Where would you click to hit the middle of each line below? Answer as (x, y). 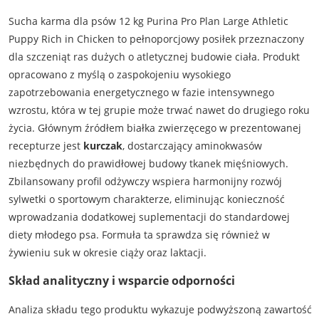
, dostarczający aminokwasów (192, 145)
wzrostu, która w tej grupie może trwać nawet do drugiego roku (159, 110)
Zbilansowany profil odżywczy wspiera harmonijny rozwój (145, 181)
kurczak (103, 145)
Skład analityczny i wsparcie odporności (121, 281)
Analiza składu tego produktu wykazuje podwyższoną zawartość (160, 309)
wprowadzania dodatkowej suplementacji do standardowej (149, 216)
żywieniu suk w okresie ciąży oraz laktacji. (107, 252)
